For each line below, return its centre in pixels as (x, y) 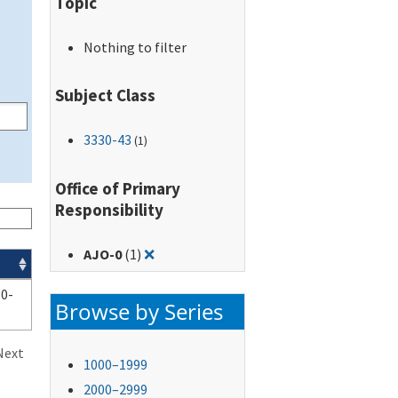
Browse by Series (139, 311)
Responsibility (109, 209)
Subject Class (105, 95)
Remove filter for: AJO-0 (228, 253)
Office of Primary (118, 188)
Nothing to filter (135, 47)
